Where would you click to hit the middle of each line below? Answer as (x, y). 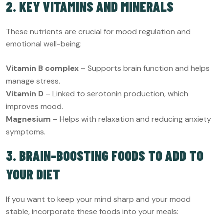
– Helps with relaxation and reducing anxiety (131, 119)
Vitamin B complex (42, 68)
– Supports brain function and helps (144, 68)
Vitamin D (25, 93)
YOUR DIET (33, 174)
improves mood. (34, 106)
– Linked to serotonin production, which (116, 93)
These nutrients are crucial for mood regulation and (98, 31)
